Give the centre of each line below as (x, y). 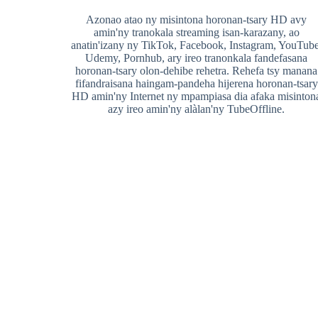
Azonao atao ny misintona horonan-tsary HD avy (197, 20)
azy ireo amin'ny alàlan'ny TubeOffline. (197, 109)
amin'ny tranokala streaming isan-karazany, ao (196, 32)
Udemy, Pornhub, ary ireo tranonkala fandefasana (197, 58)
